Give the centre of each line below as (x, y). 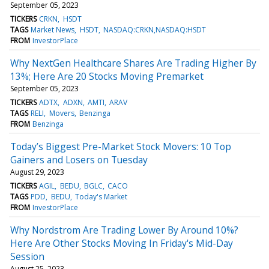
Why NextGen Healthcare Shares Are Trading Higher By (133, 63)
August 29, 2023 (37, 172)
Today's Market (101, 196)
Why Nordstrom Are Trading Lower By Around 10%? (124, 230)
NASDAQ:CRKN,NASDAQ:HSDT (154, 29)
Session (27, 256)
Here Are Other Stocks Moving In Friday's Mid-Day (122, 243)
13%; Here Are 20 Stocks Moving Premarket (107, 76)
